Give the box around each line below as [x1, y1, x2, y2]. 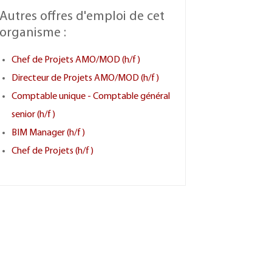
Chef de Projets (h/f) [11, 146, 93, 156]
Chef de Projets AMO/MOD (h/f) [11, 55, 140, 65]
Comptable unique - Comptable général [11, 92, 170, 101]
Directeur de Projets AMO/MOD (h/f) [11, 73, 159, 83]
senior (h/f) [11, 110, 55, 120]
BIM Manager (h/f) [11, 128, 85, 138]
